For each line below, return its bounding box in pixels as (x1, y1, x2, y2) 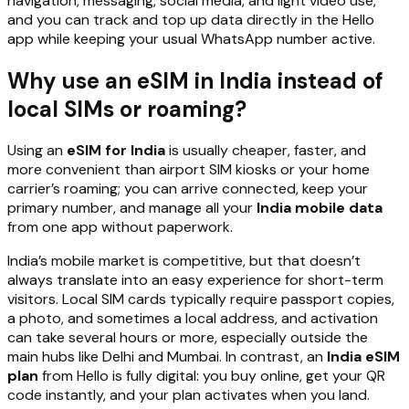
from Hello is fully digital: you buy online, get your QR (38, 366, 385, 386)
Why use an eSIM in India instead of (7, 66, 383, 95)
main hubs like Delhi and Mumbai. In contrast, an (7, 347, 327, 367)
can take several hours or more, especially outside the (7, 328, 368, 348)
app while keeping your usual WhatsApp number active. (7, 28, 375, 48)
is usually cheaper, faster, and (165, 141, 366, 161)
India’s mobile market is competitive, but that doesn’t (7, 251, 361, 271)
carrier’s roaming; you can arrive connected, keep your (7, 179, 368, 199)
